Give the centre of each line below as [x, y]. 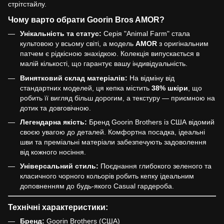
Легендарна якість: [53, 122]
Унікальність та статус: [61, 34]
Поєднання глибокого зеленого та [155, 166]
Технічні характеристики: [58, 207]
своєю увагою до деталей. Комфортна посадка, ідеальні [112, 132]
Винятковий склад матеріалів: [74, 78]
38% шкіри [170, 88]
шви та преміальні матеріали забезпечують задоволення [113, 142]
